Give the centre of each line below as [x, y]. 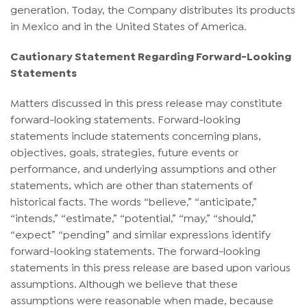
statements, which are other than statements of [132, 184]
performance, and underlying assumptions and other [143, 168]
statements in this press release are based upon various [150, 267]
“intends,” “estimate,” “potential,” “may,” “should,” [133, 217]
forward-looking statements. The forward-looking [135, 250]
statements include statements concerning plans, [136, 135]
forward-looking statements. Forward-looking [125, 119]
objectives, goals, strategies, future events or [124, 151]
